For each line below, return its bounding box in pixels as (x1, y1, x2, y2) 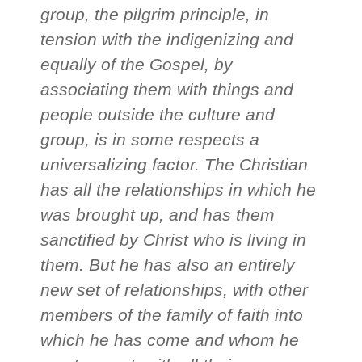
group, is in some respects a (40, 130, 260, 149)
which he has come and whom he (40, 330, 300, 350)
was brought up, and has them (40, 205, 276, 225)
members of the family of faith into (40, 305, 304, 325)
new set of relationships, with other (40, 280, 309, 300)
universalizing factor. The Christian (40, 155, 309, 175)
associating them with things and (40, 80, 294, 99)
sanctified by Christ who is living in (40, 230, 307, 250)
